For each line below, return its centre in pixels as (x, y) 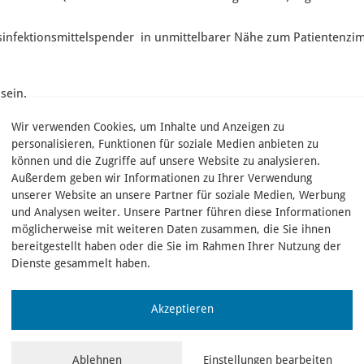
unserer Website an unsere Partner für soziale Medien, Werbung (178, 195)
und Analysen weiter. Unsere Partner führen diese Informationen (181, 212)
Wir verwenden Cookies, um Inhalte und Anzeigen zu (148, 127)
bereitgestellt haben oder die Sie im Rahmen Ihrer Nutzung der (176, 247)
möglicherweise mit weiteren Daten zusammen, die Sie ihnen (171, 230)
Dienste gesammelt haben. (81, 264)
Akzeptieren (182, 309)
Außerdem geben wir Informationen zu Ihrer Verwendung (162, 178)
